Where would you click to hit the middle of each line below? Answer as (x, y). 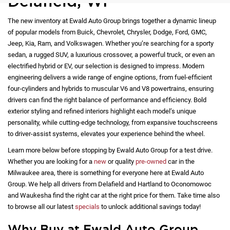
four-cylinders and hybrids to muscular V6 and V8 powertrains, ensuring (111, 89)
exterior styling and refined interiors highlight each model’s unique (102, 111)
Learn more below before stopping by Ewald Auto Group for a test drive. (110, 150)
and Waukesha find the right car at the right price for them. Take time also (114, 196)
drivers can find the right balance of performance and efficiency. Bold (107, 100)
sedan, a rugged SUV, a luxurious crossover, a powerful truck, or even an (111, 55)
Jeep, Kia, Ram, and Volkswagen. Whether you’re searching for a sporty (111, 44)
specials (87, 207)
